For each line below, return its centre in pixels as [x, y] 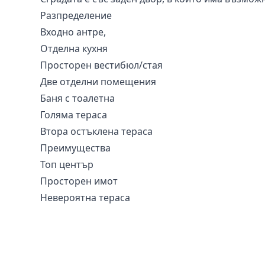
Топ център [67, 164]
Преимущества [75, 148]
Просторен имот [79, 181]
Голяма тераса [74, 115]
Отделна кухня [74, 49]
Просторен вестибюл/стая [101, 65]
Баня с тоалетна [77, 98]
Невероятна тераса [85, 198]
